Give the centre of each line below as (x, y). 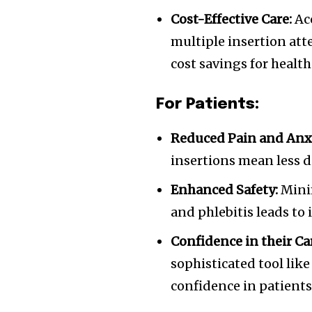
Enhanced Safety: (225, 190)
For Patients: (208, 104)
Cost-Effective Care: (232, 19)
